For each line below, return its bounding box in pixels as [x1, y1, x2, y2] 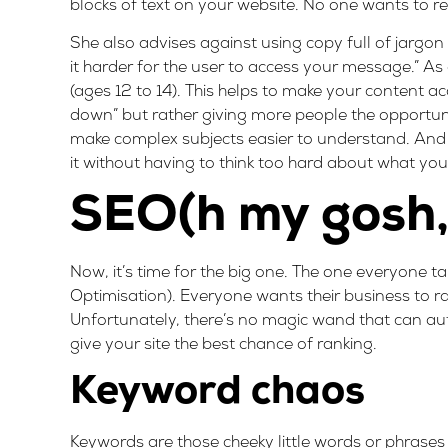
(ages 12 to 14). [70, 84, 181, 101]
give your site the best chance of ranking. [70, 336, 377, 353]
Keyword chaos [70, 373, 365, 414]
